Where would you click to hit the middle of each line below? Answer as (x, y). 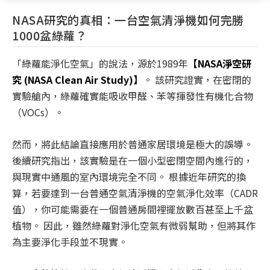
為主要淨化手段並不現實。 (70, 242)
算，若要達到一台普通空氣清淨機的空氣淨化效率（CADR (135, 193)
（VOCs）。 (38, 112)
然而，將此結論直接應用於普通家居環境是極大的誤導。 (133, 144)
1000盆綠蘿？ (49, 36)
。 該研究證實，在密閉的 (197, 80)
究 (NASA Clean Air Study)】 (77, 80)
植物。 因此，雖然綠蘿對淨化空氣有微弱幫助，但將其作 (134, 226)
